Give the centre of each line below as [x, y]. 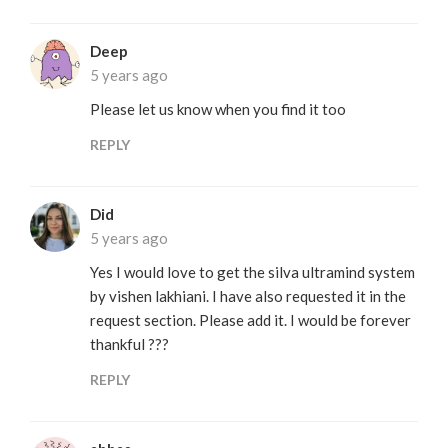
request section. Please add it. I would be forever [250, 319]
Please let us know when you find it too [218, 108]
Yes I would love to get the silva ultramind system [252, 271]
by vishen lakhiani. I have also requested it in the [248, 295]
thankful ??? [129, 343]
